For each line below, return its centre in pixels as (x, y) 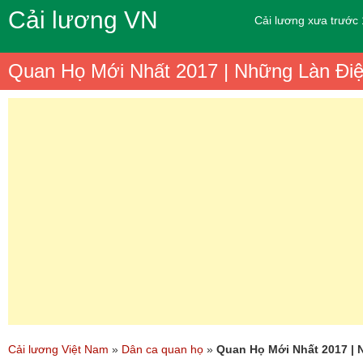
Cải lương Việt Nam (58, 349)
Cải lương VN (83, 20)
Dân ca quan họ (162, 349)
